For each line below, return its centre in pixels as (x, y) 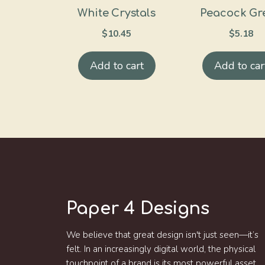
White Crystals (117, 13)
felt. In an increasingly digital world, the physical (161, 249)
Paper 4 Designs (138, 208)
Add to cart (117, 65)
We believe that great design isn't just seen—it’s (162, 235)
